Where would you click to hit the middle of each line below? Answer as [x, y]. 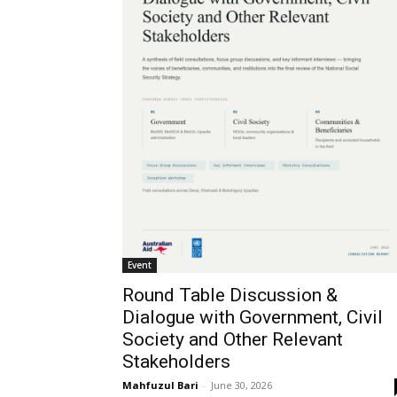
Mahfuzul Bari [160, 385]
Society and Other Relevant [233, 340]
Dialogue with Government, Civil [253, 318]
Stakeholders [176, 362]
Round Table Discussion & [230, 296]
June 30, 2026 [241, 385]
